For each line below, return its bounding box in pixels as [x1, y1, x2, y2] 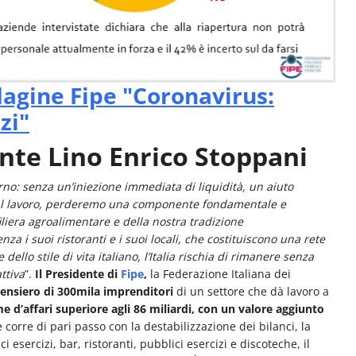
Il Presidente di [35, 265, 121, 281]
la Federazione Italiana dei [147, 265, 291, 281]
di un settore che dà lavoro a [173, 283, 329, 299]
